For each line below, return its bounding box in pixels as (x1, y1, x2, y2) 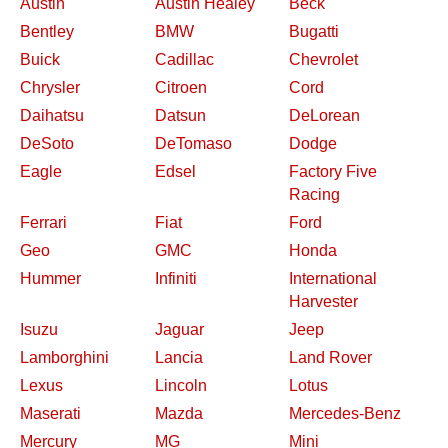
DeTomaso (154, 135, 232, 152)
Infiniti (154, 270, 197, 287)
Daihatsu (20, 107, 84, 124)
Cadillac (154, 51, 214, 68)
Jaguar (154, 321, 204, 338)
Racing (289, 186, 341, 203)
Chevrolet (289, 51, 359, 68)
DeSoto (20, 135, 74, 152)
